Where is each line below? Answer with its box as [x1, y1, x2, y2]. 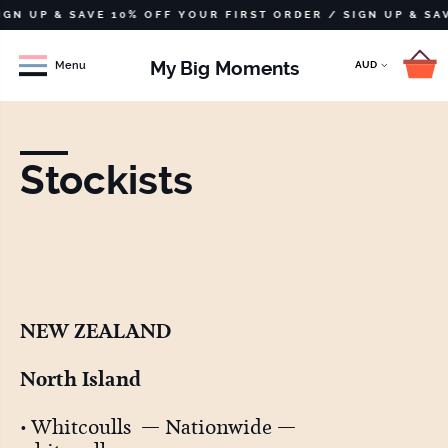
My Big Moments [149, 56, 299, 80]
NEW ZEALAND [19, 317, 171, 346]
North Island [19, 365, 141, 394]
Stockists [19, 157, 193, 205]
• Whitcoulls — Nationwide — [19, 414, 296, 441]
